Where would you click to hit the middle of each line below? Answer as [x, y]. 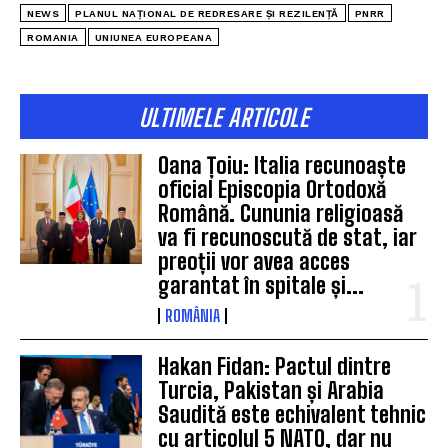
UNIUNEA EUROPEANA [153, 37]
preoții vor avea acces [254, 261]
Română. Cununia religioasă [281, 213]
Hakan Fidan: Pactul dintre [275, 366]
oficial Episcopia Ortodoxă [272, 189]
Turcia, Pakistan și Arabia [271, 390]
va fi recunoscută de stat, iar [288, 237]
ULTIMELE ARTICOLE [224, 117]
